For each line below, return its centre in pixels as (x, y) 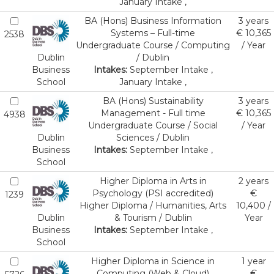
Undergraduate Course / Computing (153, 45)
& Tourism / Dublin (153, 218)
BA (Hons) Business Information (153, 21)
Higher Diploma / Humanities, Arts (153, 206)
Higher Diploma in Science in (153, 261)
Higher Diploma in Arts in (153, 181)
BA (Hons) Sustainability (153, 101)
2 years (254, 181)
